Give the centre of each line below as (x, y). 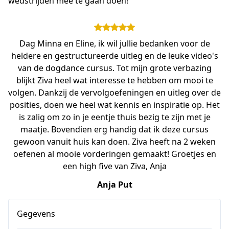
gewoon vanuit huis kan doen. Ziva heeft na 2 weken (114, 142)
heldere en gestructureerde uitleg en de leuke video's (114, 56)
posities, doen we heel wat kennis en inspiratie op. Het (114, 105)
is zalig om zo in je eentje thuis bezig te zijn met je (114, 117)
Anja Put (114, 185)
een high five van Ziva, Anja (114, 166)
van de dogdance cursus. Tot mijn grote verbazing (114, 68)
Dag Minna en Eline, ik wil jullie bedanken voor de (114, 44)
